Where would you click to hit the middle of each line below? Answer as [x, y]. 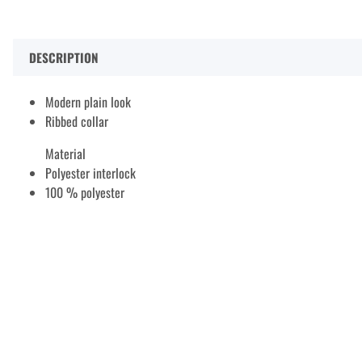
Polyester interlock [90, 173]
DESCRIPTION [64, 58]
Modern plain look [88, 102]
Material [65, 154]
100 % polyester [85, 193]
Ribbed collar [77, 122]
